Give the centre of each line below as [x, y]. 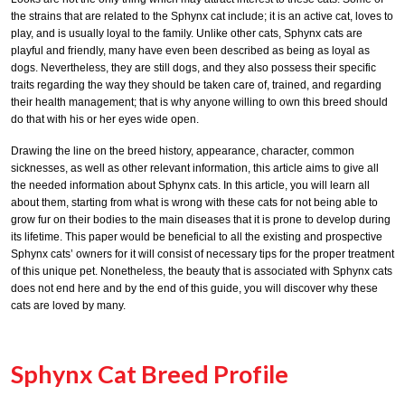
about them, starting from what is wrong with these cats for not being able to [194, 202]
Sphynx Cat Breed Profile [150, 374]
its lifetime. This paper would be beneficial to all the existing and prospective [197, 236]
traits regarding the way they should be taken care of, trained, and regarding [196, 85]
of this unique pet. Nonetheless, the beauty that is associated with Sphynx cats [202, 271]
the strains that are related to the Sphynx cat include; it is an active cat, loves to [202, 17]
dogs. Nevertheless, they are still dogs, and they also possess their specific [193, 68]
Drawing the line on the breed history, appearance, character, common [183, 151]
